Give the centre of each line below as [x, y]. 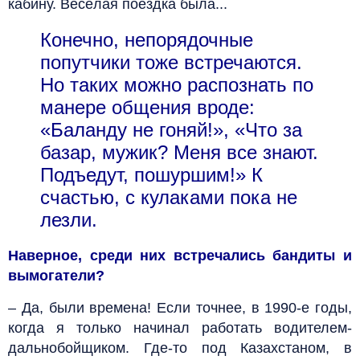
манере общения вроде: [147, 107]
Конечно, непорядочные [147, 39]
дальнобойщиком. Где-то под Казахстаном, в [180, 348]
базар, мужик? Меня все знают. [179, 152]
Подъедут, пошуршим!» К [151, 174]
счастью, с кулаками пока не [169, 197]
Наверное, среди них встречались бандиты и [180, 255]
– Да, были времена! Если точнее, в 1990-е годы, [180, 307]
